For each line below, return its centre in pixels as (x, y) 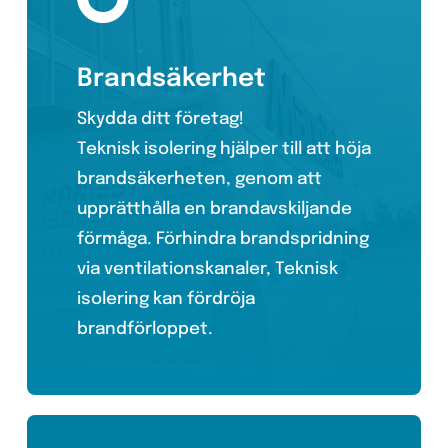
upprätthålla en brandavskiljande (214, 209)
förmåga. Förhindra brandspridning (222, 239)
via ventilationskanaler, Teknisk (207, 269)
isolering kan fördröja (165, 299)
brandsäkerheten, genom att (199, 179)
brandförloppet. (144, 329)
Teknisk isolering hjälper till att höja (223, 149)
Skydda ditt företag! (160, 119)
